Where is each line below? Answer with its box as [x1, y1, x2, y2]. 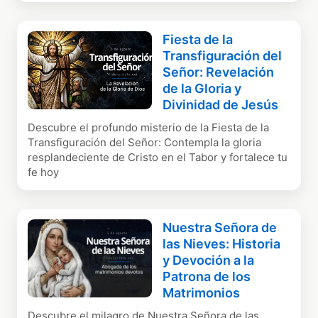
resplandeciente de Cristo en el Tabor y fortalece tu [28, 150, 288, 165]
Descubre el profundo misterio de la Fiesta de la [28, 121, 270, 135]
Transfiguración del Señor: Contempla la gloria [28, 136, 262, 150]
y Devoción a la [163, 253, 255, 268]
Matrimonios [163, 285, 241, 301]
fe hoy [28, 165, 60, 180]
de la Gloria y [163, 81, 242, 97]
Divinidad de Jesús [163, 97, 279, 113]
